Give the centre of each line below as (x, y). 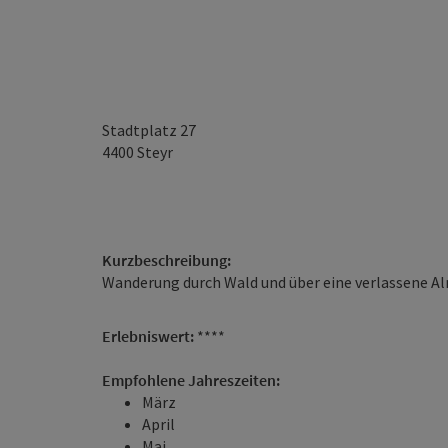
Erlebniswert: (149, 336)
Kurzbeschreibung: (166, 260)
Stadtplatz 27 (149, 130)
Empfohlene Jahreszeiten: (191, 380)
